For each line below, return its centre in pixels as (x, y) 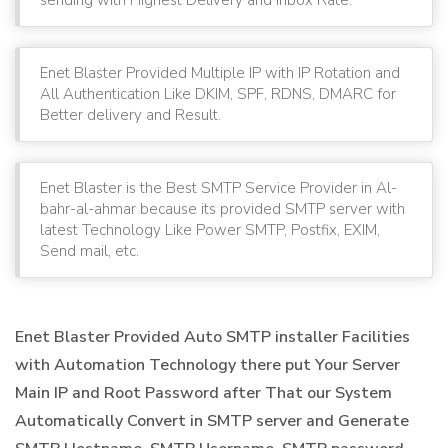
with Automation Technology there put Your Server (207, 364)
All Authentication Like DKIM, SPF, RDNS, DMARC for (218, 93)
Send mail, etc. (89, 250)
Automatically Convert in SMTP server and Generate (212, 420)
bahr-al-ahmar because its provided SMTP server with (222, 208)
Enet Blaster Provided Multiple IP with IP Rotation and (220, 72)
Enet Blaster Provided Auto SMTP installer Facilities (212, 336)
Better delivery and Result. (130, 114)
